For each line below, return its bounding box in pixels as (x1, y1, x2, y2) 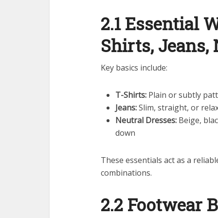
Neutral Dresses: (115, 114, 177, 126)
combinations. (101, 167, 152, 178)
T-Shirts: (115, 89, 146, 100)
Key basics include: (101, 62, 167, 73)
